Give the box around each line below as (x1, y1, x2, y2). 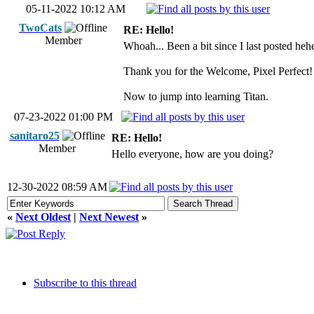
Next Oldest (15, 211, 71, 223)
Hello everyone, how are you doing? (111, 148, 273, 160)
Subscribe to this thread (34, 277, 137, 289)
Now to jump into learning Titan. (123, 90, 268, 102)
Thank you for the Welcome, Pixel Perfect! (123, 65, 313, 77)
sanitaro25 (9, 130, 60, 142)
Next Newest (79, 211, 139, 223)
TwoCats (19, 22, 62, 34)
